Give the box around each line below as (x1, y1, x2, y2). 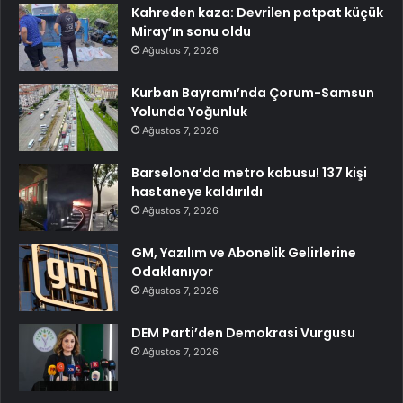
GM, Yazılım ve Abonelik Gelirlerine (131, 243, 356, 262)
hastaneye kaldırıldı (131, 182, 263, 201)
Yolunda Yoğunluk (131, 102, 247, 121)
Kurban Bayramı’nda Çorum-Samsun (131, 83, 374, 102)
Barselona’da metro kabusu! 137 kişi (131, 163, 367, 182)
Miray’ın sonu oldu (131, 22, 251, 40)
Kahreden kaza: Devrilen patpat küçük (131, 3, 383, 22)
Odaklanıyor (131, 262, 213, 281)
